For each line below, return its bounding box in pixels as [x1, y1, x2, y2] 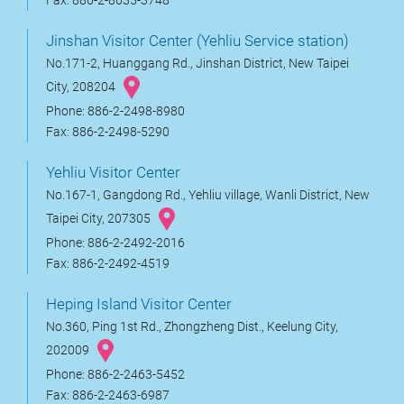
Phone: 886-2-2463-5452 [46, 367, 185, 383]
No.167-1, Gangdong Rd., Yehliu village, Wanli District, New [46, 188, 370, 204]
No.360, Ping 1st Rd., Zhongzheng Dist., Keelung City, [46, 319, 338, 335]
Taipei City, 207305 [46, 211, 153, 227]
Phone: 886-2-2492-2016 [46, 235, 185, 252]
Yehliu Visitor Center [46, 163, 180, 182]
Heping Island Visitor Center [46, 295, 232, 314]
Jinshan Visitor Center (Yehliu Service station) [46, 32, 349, 50]
